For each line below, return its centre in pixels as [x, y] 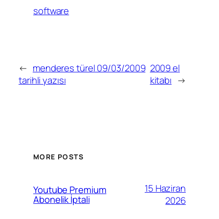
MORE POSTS [58, 156]
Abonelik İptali [62, 200]
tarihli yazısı [42, 80]
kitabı [161, 80]
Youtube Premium [70, 190]
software [51, 11]
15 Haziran [165, 188]
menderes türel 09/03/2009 [89, 68]
